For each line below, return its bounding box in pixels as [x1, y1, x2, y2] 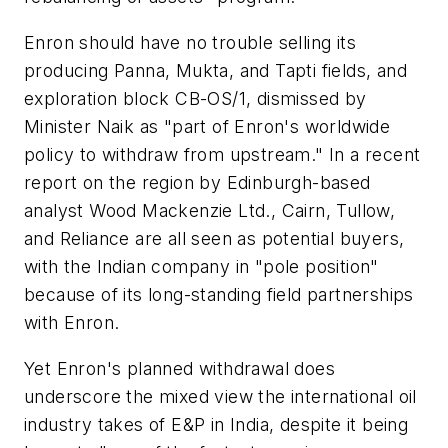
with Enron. [24, 312, 120, 334]
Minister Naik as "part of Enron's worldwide [24, 116, 391, 138]
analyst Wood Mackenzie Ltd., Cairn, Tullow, [24, 200, 396, 222]
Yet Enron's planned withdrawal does [24, 357, 335, 379]
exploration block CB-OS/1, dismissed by [24, 88, 367, 110]
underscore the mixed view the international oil [24, 385, 417, 407]
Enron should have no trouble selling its [24, 32, 356, 54]
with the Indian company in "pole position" [24, 256, 379, 278]
